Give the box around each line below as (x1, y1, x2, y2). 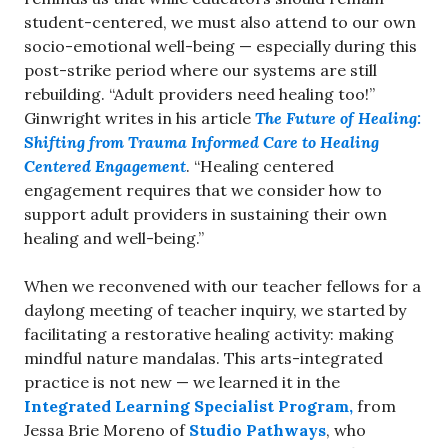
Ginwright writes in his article (24, 108, 255, 128)
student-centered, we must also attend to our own (24, 12, 416, 32)
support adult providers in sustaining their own (24, 204, 387, 224)
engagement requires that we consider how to (24, 180, 382, 200)
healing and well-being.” (24, 228, 204, 248)
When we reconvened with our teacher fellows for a (24, 276, 421, 296)
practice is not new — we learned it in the (24, 372, 340, 392)
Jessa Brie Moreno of (24, 420, 189, 440)
